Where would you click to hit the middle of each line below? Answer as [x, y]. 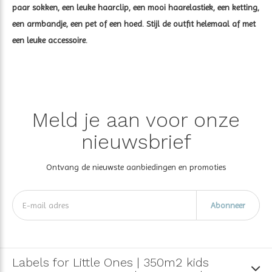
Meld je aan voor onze [136, 120]
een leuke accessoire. [50, 40]
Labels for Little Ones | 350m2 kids [110, 262]
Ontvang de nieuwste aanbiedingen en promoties [136, 167]
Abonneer [228, 205]
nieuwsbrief [136, 141]
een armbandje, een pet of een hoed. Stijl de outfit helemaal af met [134, 23]
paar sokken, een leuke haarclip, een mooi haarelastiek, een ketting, [136, 7]
